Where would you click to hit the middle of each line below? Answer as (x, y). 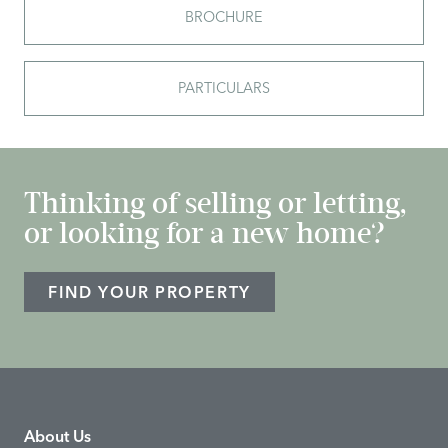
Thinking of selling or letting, (215, 203)
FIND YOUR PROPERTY (149, 292)
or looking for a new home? (204, 233)
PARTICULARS (224, 88)
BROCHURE (224, 17)
